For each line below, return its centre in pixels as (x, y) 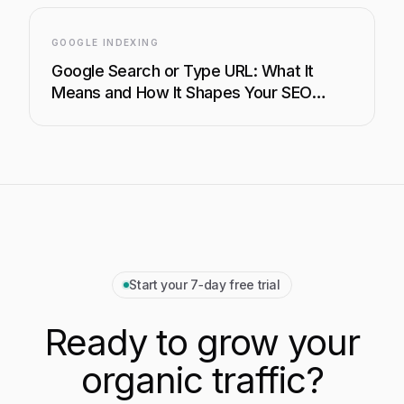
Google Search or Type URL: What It (183, 71)
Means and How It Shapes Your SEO (182, 92)
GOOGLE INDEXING (105, 42)
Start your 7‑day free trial (205, 285)
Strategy (83, 114)
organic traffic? (202, 380)
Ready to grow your (202, 342)
